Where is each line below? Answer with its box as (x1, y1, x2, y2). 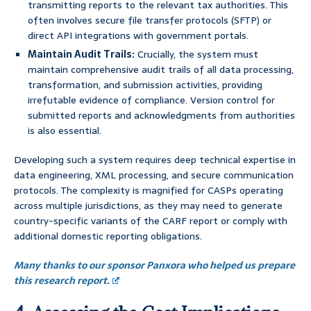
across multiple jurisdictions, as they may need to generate (14, 198, 283, 214)
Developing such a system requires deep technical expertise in (14, 152, 296, 168)
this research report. (14, 273, 110, 289)
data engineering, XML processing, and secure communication (14, 167, 294, 183)
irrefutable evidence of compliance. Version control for (28, 92, 275, 108)
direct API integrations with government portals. (28, 28, 249, 44)
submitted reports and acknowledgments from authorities (28, 108, 295, 124)
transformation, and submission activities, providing (28, 77, 262, 93)
